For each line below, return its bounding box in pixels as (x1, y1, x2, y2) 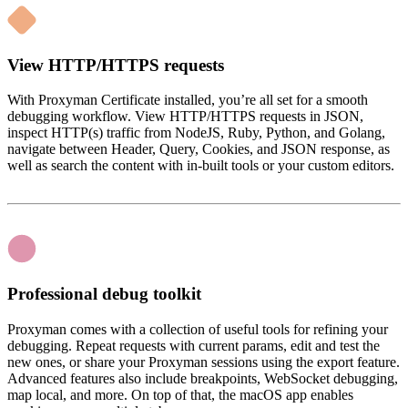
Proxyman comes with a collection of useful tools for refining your (7, 321, 388, 337)
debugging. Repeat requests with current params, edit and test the (7, 337, 380, 353)
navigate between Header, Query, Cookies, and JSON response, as (7, 141, 390, 158)
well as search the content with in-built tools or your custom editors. (7, 158, 394, 174)
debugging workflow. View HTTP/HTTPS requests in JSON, (7, 108, 363, 125)
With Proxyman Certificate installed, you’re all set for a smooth (7, 92, 368, 108)
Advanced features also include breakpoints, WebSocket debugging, (7, 370, 398, 386)
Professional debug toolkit (7, 283, 201, 303)
